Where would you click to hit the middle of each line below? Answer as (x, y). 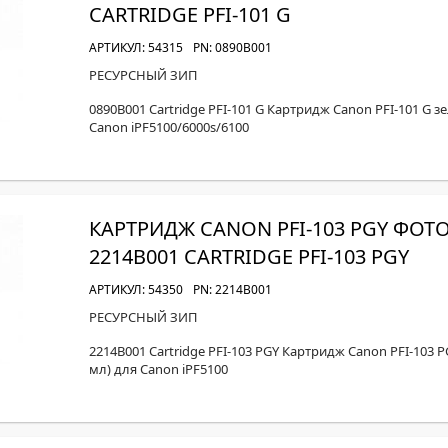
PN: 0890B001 (232, 47)
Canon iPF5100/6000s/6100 (169, 127)
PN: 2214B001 (232, 289)
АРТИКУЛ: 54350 (136, 289)
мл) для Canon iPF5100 (158, 369)
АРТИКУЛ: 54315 (136, 47)
